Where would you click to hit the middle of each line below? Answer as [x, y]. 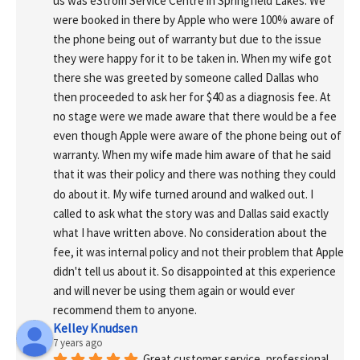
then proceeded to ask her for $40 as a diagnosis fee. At [192, 97]
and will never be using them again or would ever [174, 291]
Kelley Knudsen [95, 328]
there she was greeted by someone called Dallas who [186, 77]
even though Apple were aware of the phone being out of [197, 136]
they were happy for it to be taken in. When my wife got [192, 58]
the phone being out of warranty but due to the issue [187, 39]
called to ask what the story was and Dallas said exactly [191, 213]
